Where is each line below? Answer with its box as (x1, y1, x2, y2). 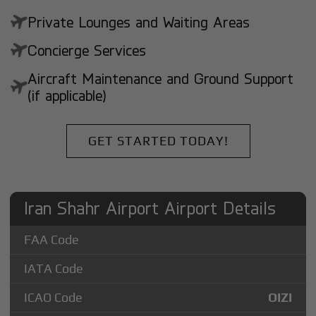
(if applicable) (28, 86, 107, 105)
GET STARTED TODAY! (87, 133, 229, 148)
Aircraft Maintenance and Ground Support (28, 69, 294, 88)
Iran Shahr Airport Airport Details (24, 196, 276, 218)
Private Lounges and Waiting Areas (28, 13, 250, 32)
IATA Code (24, 260, 84, 276)
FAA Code (24, 231, 80, 247)
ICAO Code (24, 289, 83, 305)
